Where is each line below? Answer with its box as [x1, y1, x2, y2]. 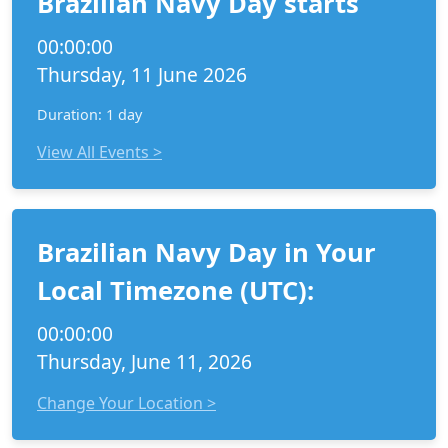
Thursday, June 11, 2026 [37, 348, 252, 375]
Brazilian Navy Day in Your [37, 235, 376, 270]
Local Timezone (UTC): [37, 273, 314, 308]
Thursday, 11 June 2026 [37, 61, 247, 88]
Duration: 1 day [37, 105, 142, 124]
